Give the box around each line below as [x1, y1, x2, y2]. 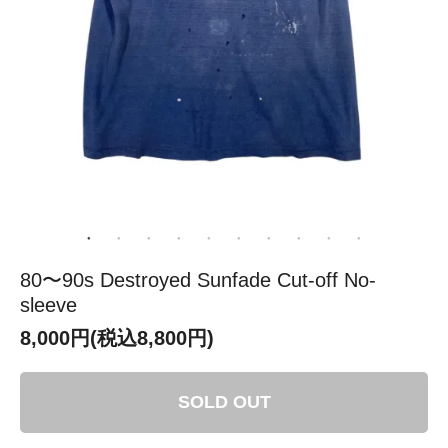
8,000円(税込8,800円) [20, 326, 214, 349]
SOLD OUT [177, 391, 271, 412]
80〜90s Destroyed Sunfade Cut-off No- [20, 268, 376, 291]
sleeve [20, 293, 77, 316]
